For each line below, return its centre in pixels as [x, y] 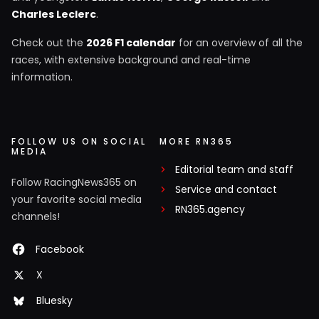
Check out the [49, 43]
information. [42, 77]
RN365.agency [210, 210]
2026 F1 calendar [131, 43]
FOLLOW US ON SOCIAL [79, 142]
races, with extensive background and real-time [131, 60]
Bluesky [54, 301]
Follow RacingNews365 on [74, 183]
